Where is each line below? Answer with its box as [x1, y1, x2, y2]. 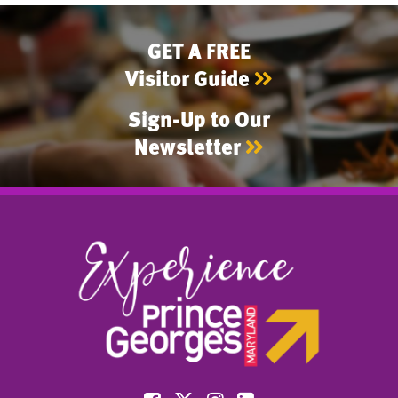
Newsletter [134, 130, 245, 162]
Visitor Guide [125, 61, 254, 93]
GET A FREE [147, 34, 251, 66]
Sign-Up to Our [128, 102, 270, 134]
